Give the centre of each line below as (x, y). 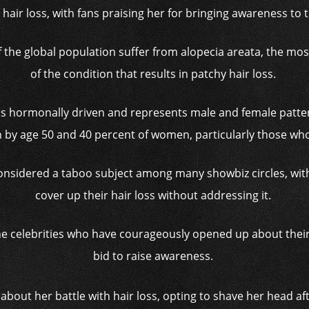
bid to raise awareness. (154, 256)
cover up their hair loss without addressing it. (154, 195)
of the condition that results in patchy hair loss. (154, 74)
